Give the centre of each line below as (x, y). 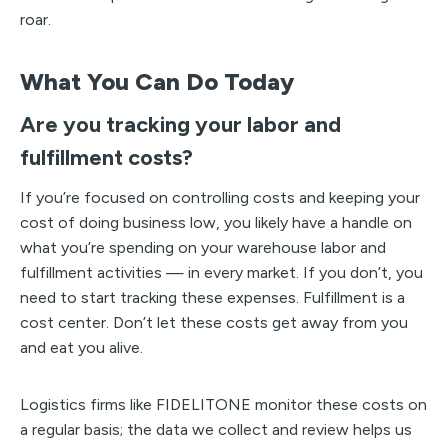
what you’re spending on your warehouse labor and (203, 247)
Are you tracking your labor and (180, 124)
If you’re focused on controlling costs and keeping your (220, 197)
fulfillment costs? (106, 157)
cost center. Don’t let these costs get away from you (214, 322)
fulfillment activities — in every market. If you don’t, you (221, 272)
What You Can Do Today (157, 81)
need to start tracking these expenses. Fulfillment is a (212, 297)
